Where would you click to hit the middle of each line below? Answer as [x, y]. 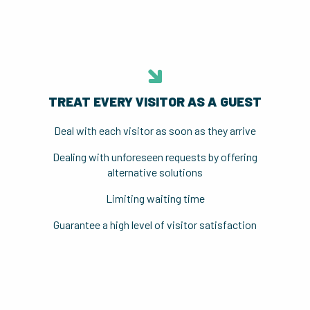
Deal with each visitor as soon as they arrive [155, 130]
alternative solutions [155, 172]
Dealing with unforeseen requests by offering [155, 157]
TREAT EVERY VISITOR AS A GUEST [155, 101]
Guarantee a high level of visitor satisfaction [155, 225]
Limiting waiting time [155, 198]
